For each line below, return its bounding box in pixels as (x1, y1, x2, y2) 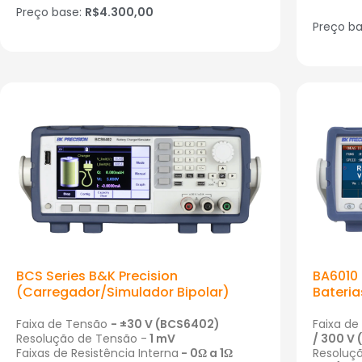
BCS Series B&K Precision (16, 267, 178, 286)
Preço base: (16, 4, 85, 21)
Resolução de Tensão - (16, 330, 147, 347)
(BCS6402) (153, 316, 220, 333)
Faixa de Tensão (16, 316, 111, 333)
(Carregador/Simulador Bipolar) (16, 283, 229, 302)
